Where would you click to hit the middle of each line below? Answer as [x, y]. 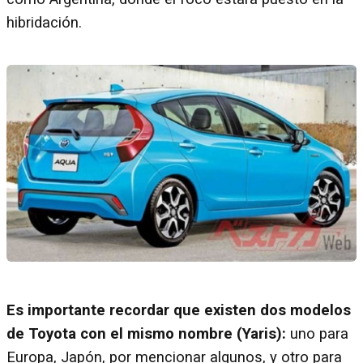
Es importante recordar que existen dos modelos [179, 310]
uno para [317, 333]
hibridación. [44, 22]
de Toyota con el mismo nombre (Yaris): [146, 333]
